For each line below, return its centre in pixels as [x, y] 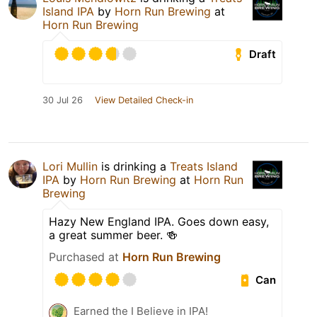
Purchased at [86, 257]
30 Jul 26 [63, 100]
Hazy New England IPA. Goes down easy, [159, 222]
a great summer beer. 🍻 [113, 235]
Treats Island [204, 167]
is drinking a [134, 167]
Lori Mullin [70, 167]
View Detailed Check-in [144, 100]
